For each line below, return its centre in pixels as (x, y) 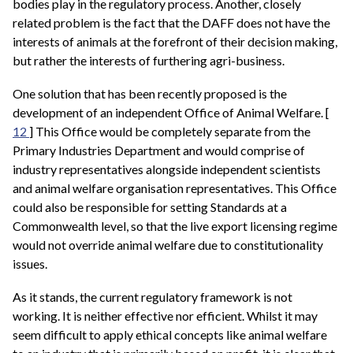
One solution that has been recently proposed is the (150, 94)
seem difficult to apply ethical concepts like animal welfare (170, 334)
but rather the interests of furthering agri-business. (149, 61)
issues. (30, 264)
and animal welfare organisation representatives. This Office (175, 188)
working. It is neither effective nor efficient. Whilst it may (165, 315)
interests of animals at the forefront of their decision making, (175, 42)
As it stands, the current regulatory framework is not (152, 296)
